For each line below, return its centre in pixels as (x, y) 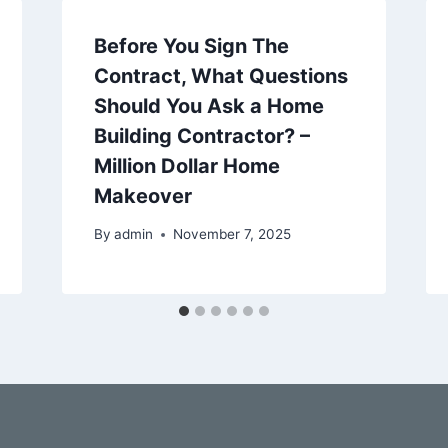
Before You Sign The (191, 45)
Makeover (142, 195)
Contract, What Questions (220, 75)
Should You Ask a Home (208, 105)
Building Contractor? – (201, 135)
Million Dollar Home (186, 165)
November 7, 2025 (231, 234)
